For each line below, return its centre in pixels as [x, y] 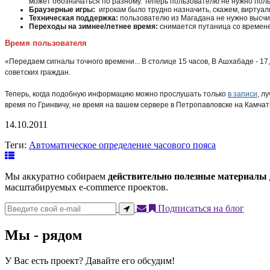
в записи [243, 94]
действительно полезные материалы [187, 176]
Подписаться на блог [200, 208]
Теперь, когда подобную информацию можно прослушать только [116, 94]
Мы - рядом [43, 235]
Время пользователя [46, 43]
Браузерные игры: [63, 9]
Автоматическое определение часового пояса [122, 145]
